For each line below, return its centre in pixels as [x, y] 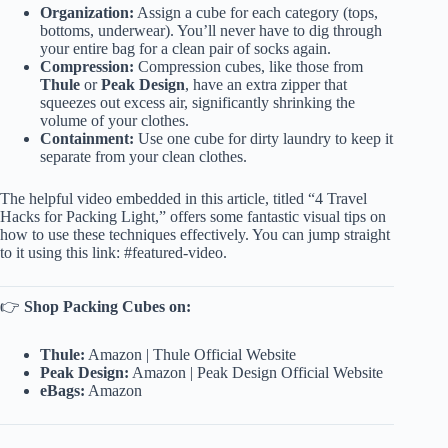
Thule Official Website [224, 354]
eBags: [62, 390]
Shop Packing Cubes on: [107, 306]
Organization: [87, 12]
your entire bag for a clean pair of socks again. [185, 48]
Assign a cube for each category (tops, [256, 12]
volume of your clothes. [114, 120]
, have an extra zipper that [266, 84]
